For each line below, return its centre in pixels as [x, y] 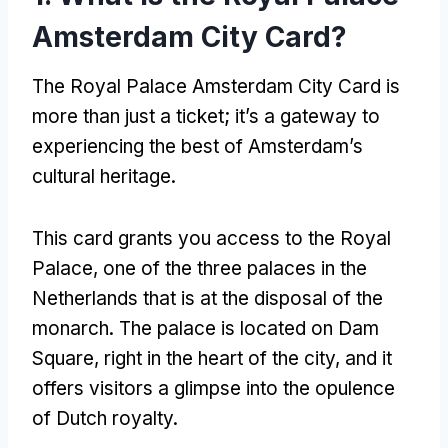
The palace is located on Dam [249, 328]
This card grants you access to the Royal [211, 238]
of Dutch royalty [102, 418]
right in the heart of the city [219, 358]
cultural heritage [101, 176]
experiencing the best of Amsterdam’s [197, 146]
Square [63, 358]
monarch [70, 328]
